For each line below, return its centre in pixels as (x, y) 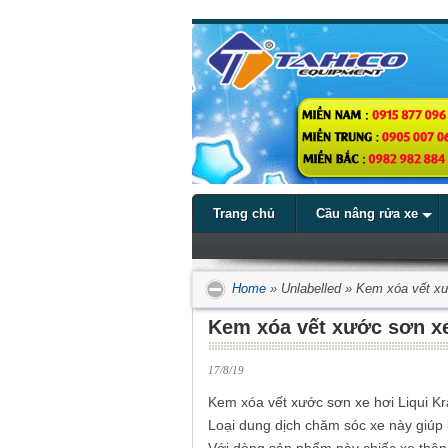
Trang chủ (244, 213)
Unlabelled (311, 288)
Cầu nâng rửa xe (367, 213)
